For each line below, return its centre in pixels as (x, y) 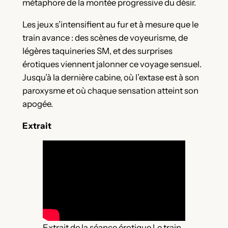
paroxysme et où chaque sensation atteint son (110, 90)
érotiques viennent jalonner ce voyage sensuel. (112, 64)
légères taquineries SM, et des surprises (97, 51)
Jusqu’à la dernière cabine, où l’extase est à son (110, 77)
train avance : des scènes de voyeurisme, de (105, 37)
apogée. (37, 104)
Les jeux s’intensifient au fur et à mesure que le (110, 24)
